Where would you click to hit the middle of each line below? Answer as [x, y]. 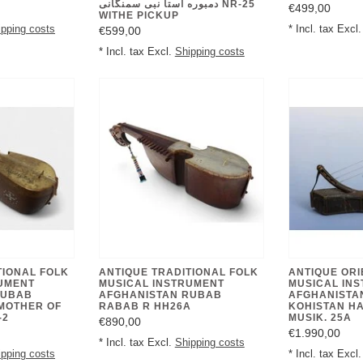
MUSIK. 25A [320, 317]
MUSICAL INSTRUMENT [161, 283]
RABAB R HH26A [145, 306]
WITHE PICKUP [139, 16]
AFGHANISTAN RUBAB [160, 295]
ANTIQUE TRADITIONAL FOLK [178, 272]
